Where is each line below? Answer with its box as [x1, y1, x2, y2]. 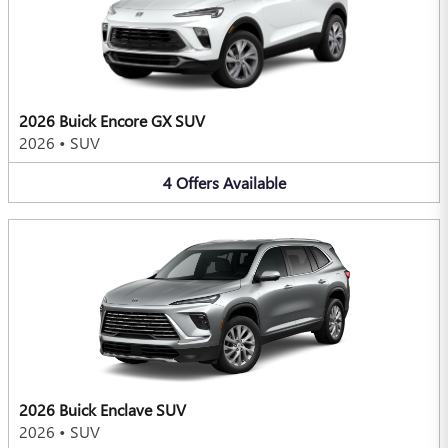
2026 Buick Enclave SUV [19, 399, 186, 421]
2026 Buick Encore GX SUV [19, 109, 205, 131]
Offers [175, 171, 219, 193]
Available [222, 171, 286, 193]
